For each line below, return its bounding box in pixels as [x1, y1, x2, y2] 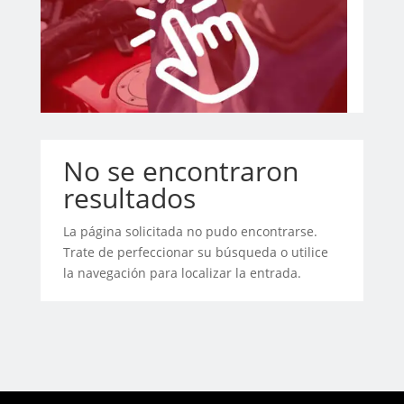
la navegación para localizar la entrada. [62, 264, 301, 282]
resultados [62, 179, 196, 217]
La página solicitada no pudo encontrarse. [62, 223, 317, 241]
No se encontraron [62, 152, 298, 190]
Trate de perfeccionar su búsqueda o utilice [62, 243, 328, 262]
